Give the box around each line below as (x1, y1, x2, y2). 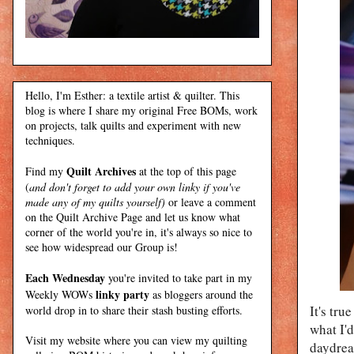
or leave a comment (165, 194, 256, 209)
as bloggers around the (149, 286, 253, 302)
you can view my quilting (130, 332, 247, 348)
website (67, 332, 100, 348)
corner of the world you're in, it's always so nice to (25, 224, 252, 239)
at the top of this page (136, 163, 236, 179)
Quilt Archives (66, 162, 136, 179)
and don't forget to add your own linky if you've (29, 179, 240, 194)
